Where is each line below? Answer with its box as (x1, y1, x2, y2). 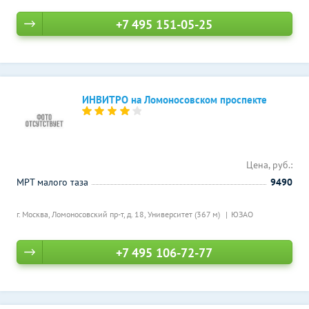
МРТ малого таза (17, 176, 88, 188)
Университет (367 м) (148, 209, 222, 219)
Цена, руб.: (246, 159, 292, 171)
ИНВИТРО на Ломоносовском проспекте (82, 93, 267, 106)
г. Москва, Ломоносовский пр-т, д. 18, (17, 209, 148, 219)
